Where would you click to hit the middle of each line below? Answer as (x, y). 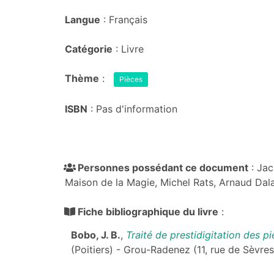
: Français (124, 20)
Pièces (131, 79)
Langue (83, 20)
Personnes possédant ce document (163, 168)
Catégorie (89, 49)
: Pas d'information (132, 109)
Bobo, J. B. (96, 235)
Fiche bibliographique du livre (148, 212)
